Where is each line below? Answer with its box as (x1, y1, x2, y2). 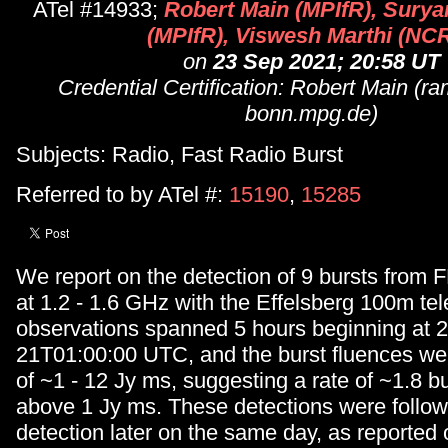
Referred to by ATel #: (16, 182, 229, 208)
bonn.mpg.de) (244, 101, 378, 127)
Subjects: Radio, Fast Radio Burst (16, 141, 343, 167)
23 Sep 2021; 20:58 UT (212, 49, 440, 75)
